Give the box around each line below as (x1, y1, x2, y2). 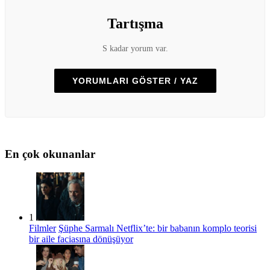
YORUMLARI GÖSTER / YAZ (72, 76, 198, 86)
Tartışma (107, 16, 163, 32)
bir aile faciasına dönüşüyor (29, 234, 133, 245)
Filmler (29, 223, 56, 234)
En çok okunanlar (5, 148, 95, 161)
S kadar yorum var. (102, 44, 168, 54)
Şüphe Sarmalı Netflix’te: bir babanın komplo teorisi (58, 223, 257, 234)
